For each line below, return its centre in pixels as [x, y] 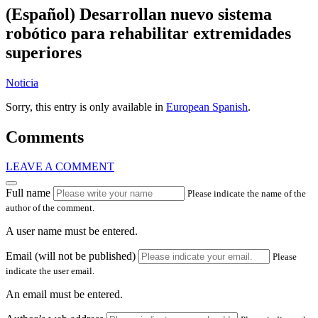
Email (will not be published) [71, 256]
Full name [28, 193]
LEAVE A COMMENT [60, 167]
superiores [44, 52]
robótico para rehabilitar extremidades [148, 33]
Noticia [22, 82]
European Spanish [207, 106]
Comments [45, 137]
